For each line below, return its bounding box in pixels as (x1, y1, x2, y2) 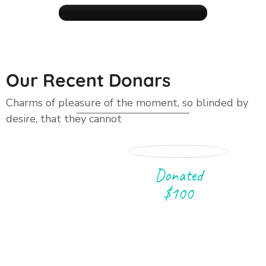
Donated (109, 164, 157, 185)
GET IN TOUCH (104, 125, 162, 137)
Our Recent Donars (6, 68, 170, 91)
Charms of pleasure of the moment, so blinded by (6, 95, 248, 110)
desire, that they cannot (6, 111, 122, 126)
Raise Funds (95, 84, 171, 102)
